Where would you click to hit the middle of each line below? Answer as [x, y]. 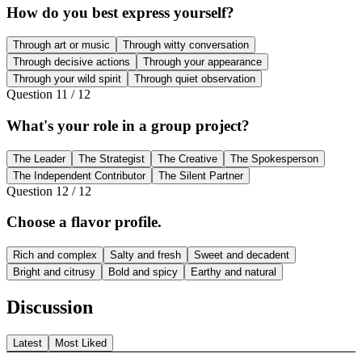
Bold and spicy [143, 272]
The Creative [187, 158]
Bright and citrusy [54, 272]
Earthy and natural [234, 272]
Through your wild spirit [67, 79]
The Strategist [112, 158]
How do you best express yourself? [120, 12]
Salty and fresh [145, 255]
